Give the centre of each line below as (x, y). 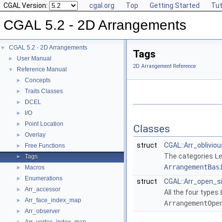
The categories (189, 156)
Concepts (38, 80)
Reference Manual (42, 69)
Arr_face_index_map (53, 200)
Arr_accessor (43, 189)
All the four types (192, 193)
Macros (35, 167)
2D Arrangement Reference (164, 66)
